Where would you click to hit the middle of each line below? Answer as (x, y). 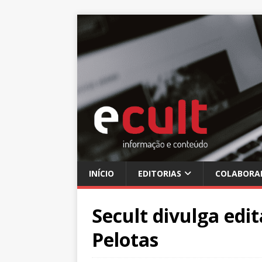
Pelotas (125, 239)
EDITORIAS (160, 173)
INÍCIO (101, 173)
